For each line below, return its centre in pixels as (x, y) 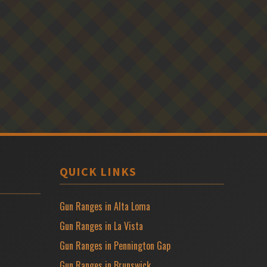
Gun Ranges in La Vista (101, 226)
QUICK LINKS (98, 171)
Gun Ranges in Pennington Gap (115, 245)
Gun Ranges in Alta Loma (105, 206)
